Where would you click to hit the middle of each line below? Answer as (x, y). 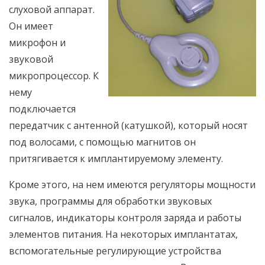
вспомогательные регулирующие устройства (115, 251)
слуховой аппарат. (52, 9)
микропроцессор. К (54, 76)
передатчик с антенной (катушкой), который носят (128, 125)
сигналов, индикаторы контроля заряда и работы (125, 218)
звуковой (31, 59)
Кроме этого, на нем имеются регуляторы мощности (132, 185)
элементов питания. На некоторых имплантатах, (123, 234)
